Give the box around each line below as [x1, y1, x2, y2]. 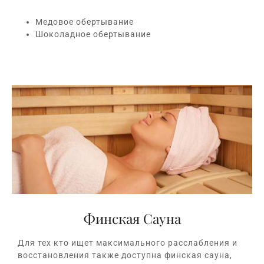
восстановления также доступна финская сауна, [18, 250, 232, 260]
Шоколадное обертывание [35, 29, 151, 39]
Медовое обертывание [35, 16, 134, 27]
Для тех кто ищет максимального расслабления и [18, 238, 237, 248]
